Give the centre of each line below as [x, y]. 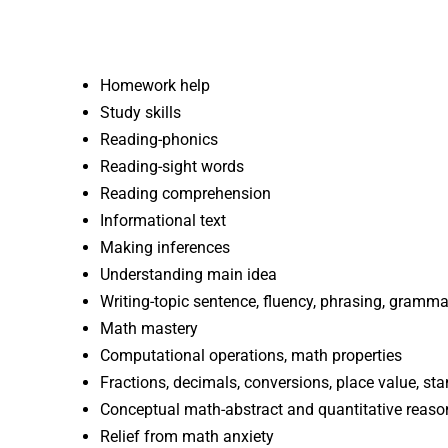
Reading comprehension [185, 193]
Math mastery [149, 328]
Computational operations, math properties [251, 355]
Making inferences [165, 247]
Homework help [155, 85]
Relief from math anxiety [187, 436]
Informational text [163, 220]
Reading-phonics [159, 139]
